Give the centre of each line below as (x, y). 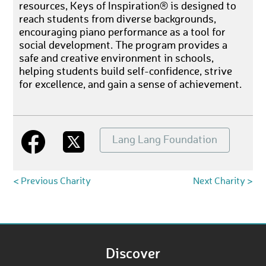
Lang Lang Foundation (165, 140)
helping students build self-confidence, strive (126, 72)
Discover (133, 252)
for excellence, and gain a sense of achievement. (131, 85)
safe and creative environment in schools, (117, 58)
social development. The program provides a (123, 45)
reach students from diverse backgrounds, (118, 19)
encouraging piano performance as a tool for (123, 32)
